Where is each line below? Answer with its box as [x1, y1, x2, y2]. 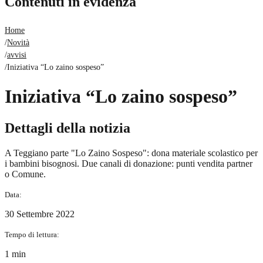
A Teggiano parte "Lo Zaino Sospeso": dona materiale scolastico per [5, 147, 258, 158]
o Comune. [5, 168, 46, 179]
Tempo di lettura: [5, 230, 59, 239]
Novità [7, 38, 29, 47]
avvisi [7, 50, 26, 59]
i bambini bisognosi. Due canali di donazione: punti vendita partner [5, 158, 252, 168]
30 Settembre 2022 [5, 208, 75, 219]
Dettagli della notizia [5, 120, 130, 136]
